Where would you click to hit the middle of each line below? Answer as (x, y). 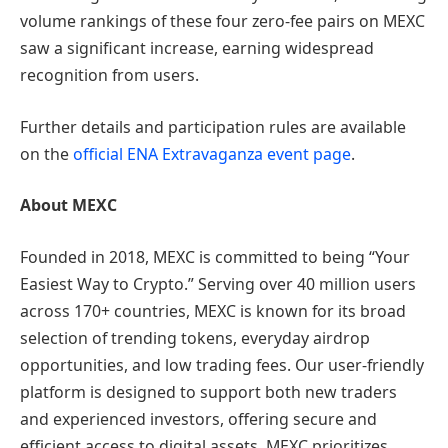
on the (46, 153)
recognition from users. (109, 75)
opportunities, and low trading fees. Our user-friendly (222, 364)
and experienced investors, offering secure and (198, 418)
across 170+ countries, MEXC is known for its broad (213, 310)
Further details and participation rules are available (213, 126)
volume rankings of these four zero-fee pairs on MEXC (222, 21)
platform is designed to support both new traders (208, 391)
